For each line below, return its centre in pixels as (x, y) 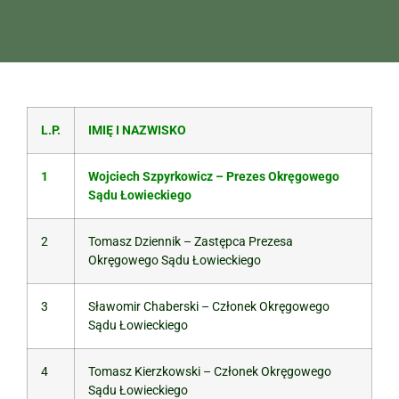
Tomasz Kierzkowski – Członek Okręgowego (210, 372)
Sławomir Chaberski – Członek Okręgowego (209, 307)
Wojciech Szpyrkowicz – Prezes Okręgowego (214, 177)
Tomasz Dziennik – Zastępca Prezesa (191, 242)
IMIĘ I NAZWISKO (137, 130)
